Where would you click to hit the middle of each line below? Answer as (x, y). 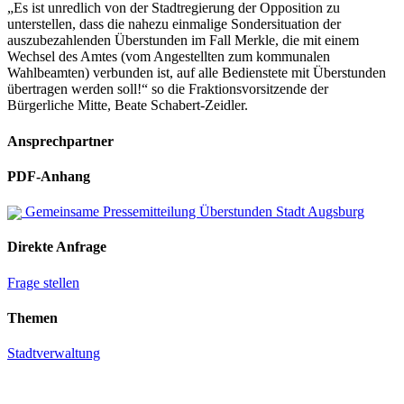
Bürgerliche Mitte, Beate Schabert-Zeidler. (128, 106)
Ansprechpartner (60, 141)
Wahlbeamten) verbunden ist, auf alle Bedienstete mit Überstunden (197, 73)
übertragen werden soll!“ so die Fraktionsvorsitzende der (168, 89)
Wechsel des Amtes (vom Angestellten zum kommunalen (169, 57)
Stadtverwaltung (54, 353)
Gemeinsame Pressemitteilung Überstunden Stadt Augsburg (193, 212)
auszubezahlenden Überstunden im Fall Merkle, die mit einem (183, 41)
